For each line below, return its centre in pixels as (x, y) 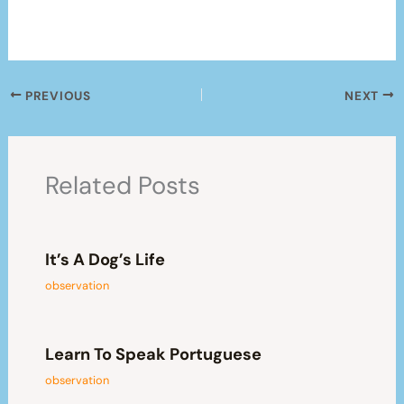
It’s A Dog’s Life (105, 260)
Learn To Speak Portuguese (153, 355)
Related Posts (122, 186)
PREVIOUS (56, 96)
